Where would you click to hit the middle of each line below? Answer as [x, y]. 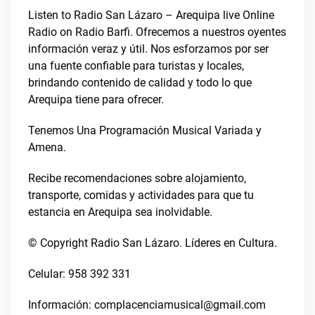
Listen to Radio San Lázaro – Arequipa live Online [151, 15]
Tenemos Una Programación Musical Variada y [145, 130]
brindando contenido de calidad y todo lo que [140, 83]
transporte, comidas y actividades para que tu [141, 195]
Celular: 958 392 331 [79, 274]
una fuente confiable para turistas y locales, [136, 66]
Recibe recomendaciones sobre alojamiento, [137, 178]
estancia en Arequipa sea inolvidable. [120, 212]
